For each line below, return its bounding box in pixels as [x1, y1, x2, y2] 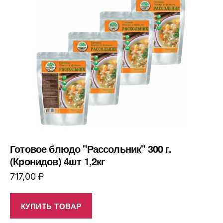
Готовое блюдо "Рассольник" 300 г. [10, 141, 172, 156]
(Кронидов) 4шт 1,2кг [10, 154, 105, 169]
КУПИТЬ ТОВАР [20, 200, 82, 212]
